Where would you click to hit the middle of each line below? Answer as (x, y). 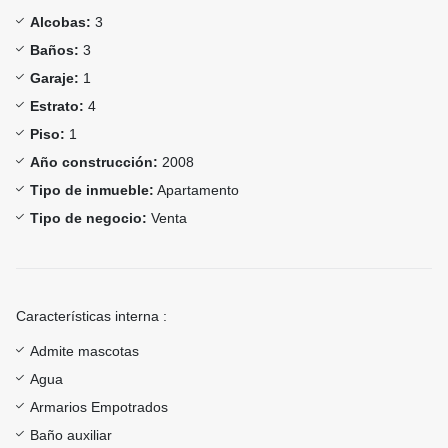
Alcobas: (60, 22)
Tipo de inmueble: (92, 190)
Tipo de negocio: (88, 218)
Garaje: (54, 78)
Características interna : (91, 316)
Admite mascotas (84, 351)
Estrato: (57, 106)
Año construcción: (94, 162)
